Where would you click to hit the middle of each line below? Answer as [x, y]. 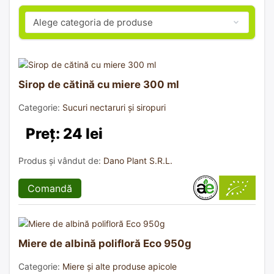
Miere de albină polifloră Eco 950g [105, 243]
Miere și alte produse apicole [120, 266]
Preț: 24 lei [64, 133]
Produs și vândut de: [61, 160]
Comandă [50, 188]
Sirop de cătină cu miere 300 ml [99, 84]
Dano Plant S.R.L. [138, 160]
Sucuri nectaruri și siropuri [114, 107]
